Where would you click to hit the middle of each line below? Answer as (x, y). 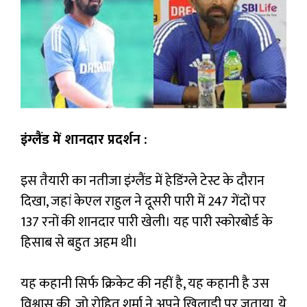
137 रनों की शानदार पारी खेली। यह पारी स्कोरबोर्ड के (147, 222)
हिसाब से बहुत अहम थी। (79, 242)
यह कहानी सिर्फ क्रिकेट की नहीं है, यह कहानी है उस (145, 283)
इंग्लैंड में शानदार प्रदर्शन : (84, 139)
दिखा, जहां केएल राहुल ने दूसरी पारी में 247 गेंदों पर (143, 201)
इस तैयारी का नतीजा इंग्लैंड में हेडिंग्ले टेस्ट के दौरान (143, 181)
